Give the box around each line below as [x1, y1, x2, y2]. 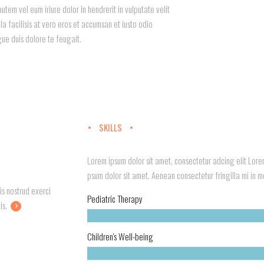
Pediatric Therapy [87, 192, 143, 206]
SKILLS [98, 121, 122, 134]
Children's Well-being [87, 230, 153, 243]
